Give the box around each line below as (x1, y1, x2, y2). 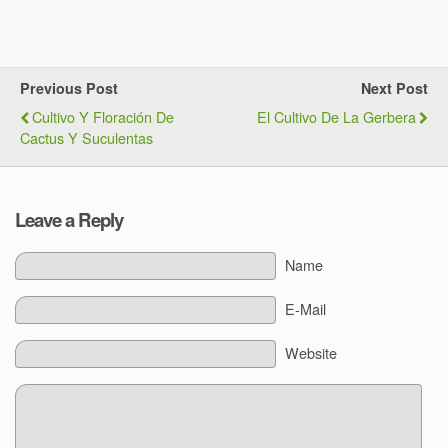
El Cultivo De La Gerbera (257, 106, 416, 128)
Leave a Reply (15, 205, 123, 233)
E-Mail (284, 297, 326, 319)
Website (284, 341, 337, 363)
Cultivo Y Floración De (32, 106, 174, 128)
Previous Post (20, 78, 118, 99)
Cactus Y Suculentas (20, 127, 153, 149)
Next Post (361, 78, 428, 99)
